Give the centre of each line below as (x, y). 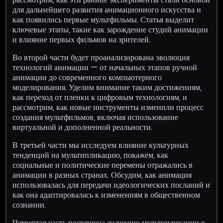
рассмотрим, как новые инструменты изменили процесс (108, 107)
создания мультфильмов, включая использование (96, 117)
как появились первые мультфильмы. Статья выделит (104, 19)
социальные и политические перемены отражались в (103, 165)
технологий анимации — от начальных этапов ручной (105, 67)
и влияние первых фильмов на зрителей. (82, 39)
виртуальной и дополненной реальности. (83, 127)
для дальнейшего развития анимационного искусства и (107, 9)
